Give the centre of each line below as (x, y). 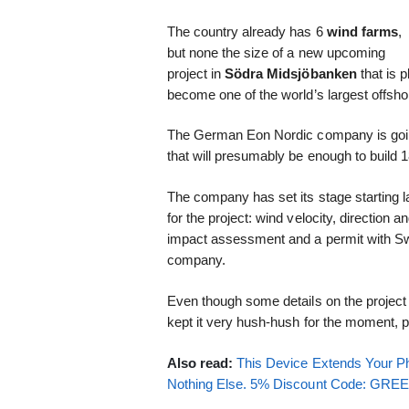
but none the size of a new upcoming (276, 52)
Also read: (201, 362)
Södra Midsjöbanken (288, 73)
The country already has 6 (246, 31)
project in (194, 73)
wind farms (362, 31)
